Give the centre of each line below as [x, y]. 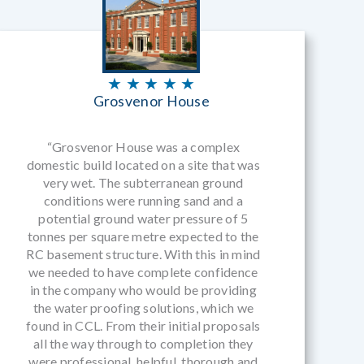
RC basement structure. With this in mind [143, 254]
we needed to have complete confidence [143, 272]
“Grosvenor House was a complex [143, 147]
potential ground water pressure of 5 [143, 219]
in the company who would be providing [143, 290]
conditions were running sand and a [143, 201]
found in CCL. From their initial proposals [143, 326]
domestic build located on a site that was [143, 165]
